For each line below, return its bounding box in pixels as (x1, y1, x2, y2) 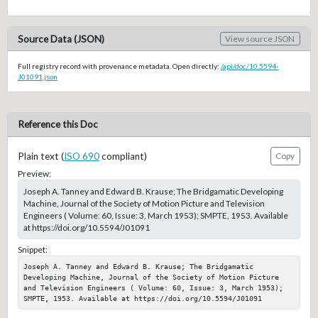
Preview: (17, 168, 51, 180)
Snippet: (17, 244, 48, 256)
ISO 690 (63, 150, 99, 162)
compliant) (99, 150, 147, 162)
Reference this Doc (17, 119, 98, 131)
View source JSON (225, 33, 295, 44)
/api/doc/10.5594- (220, 61, 279, 70)
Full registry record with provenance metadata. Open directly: (17, 61, 221, 70)
